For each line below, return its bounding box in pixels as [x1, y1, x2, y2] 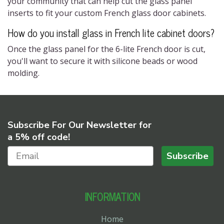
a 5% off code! [7, 130, 70, 143]
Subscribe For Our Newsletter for [7, 118, 151, 131]
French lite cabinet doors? [114, 24, 214, 41]
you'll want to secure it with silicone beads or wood [7, 55, 197, 66]
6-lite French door [113, 43, 182, 54]
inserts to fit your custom [7, 7, 102, 18]
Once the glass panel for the [7, 43, 113, 54]
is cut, [182, 43, 205, 54]
